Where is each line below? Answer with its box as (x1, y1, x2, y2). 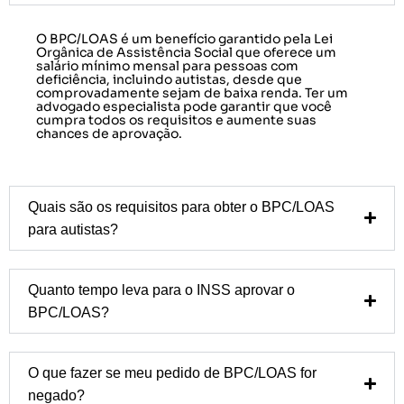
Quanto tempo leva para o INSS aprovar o (28, 281, 295, 298)
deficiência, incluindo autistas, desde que (36, 70, 302, 87)
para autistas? (28, 221, 118, 237)
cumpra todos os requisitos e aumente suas (36, 111, 317, 128)
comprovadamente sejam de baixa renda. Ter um (36, 84, 348, 101)
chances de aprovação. (36, 124, 182, 142)
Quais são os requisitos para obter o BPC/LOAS (28, 198, 335, 215)
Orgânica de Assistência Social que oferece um (36, 43, 336, 60)
